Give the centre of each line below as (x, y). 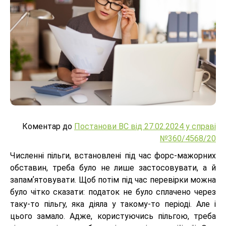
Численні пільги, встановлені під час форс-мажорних (113, 156)
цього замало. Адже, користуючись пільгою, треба (113, 216)
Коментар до (48, 126)
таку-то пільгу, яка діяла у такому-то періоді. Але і (113, 204)
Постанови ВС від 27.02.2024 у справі (145, 126)
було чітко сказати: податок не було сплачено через (113, 192)
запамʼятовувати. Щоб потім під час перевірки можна (113, 180)
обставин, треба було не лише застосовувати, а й (113, 168)
